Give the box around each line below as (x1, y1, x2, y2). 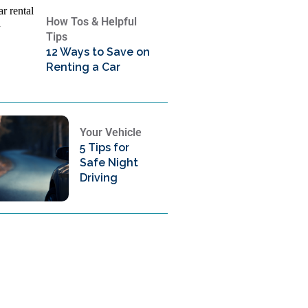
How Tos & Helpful (46, 15, 137, 28)
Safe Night (79, 156, 138, 169)
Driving (79, 171, 118, 184)
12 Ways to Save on (46, 45, 151, 58)
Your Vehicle (79, 126, 142, 139)
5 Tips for (79, 141, 129, 154)
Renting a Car (46, 60, 121, 74)
